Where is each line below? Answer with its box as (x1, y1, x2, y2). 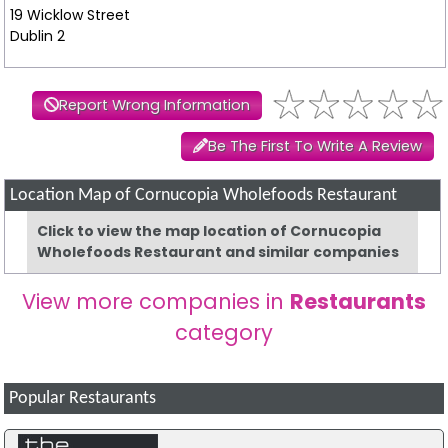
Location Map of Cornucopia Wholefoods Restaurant (10, 186, 398, 204)
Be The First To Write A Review (207, 135, 422, 156)
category (174, 317, 273, 347)
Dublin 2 (9, 25, 65, 46)
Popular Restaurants (9, 389, 157, 407)
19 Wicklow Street (9, 4, 130, 25)
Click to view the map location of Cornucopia (37, 220, 382, 241)
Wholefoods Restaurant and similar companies (37, 241, 400, 262)
